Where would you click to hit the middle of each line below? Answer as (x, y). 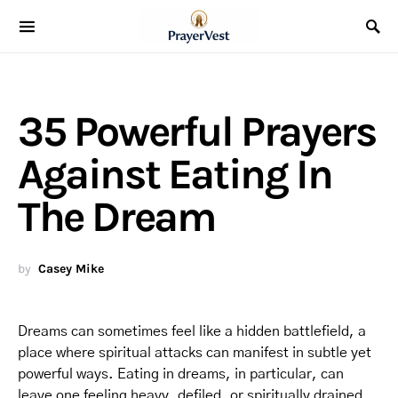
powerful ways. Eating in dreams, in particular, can (181, 374)
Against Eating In (175, 174)
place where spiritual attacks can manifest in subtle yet (195, 353)
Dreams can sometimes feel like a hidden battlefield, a (192, 331)
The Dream (117, 217)
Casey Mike (71, 269)
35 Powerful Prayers (197, 131)
